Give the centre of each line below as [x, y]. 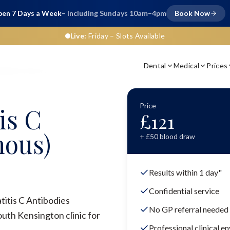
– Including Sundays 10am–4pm [114, 13]
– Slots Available [137, 36]
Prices [217, 65]
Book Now [192, 13]
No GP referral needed [189, 209]
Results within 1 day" [185, 172]
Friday [98, 36]
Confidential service [184, 191]
